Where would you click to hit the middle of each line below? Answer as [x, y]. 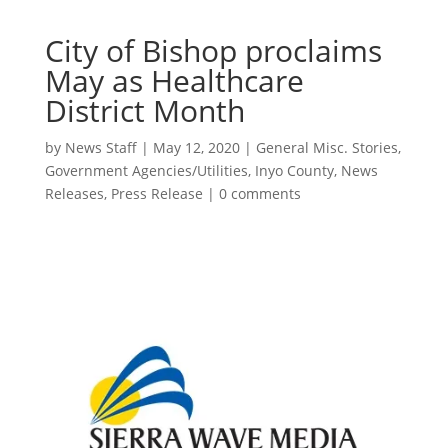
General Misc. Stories [326, 147]
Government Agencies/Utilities [146, 170]
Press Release [156, 193]
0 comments [259, 193]
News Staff [100, 147]
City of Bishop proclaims [213, 50]
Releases [74, 193]
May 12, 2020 [196, 147]
